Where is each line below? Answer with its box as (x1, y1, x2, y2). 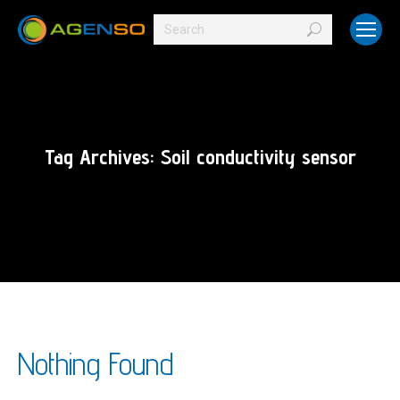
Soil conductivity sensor (160, 144, 356, 170)
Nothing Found (18, 346, 174, 382)
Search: (154, 18, 195, 36)
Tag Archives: (44, 144, 161, 170)
